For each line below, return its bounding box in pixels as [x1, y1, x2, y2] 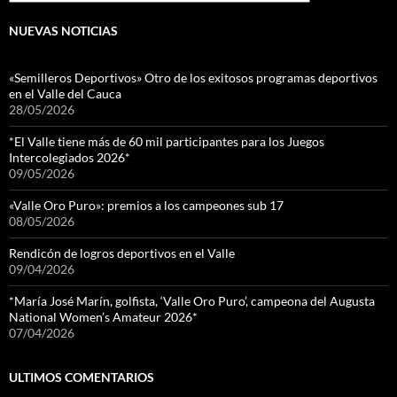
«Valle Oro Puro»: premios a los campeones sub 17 [9, 197, 284, 213]
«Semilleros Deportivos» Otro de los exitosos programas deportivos [9, 69, 378, 85]
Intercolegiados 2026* [9, 149, 133, 165]
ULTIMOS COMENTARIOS [9, 369, 154, 385]
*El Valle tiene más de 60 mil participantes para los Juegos [9, 133, 324, 149]
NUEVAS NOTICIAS [9, 22, 118, 38]
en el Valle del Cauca [9, 85, 121, 101]
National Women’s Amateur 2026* [9, 308, 198, 324]
